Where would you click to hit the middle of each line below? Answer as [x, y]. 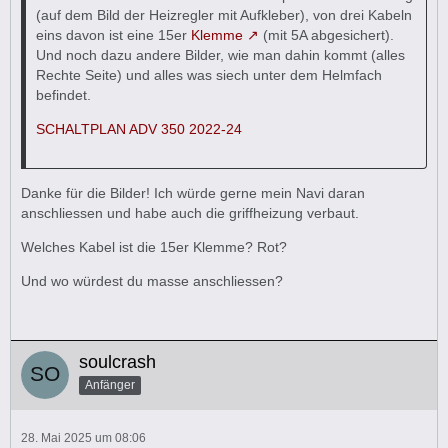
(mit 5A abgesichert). [326, 35]
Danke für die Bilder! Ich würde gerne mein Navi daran [193, 193]
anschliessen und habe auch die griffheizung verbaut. [190, 213]
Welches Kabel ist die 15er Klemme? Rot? [154, 247]
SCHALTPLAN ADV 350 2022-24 [139, 129]
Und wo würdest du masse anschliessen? [152, 281]
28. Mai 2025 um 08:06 [83, 438]
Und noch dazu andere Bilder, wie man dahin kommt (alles [220, 55]
